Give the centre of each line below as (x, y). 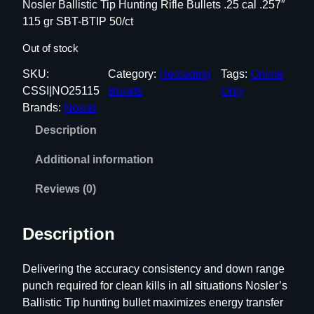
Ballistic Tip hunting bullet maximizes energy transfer (153, 303)
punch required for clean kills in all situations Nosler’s (155, 286)
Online (266, 74)
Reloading (185, 74)
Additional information (94, 160)
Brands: (43, 108)
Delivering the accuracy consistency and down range (153, 269)
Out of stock (50, 48)
